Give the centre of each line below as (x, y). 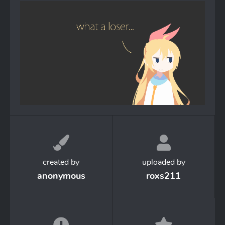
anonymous (61, 176)
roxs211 (163, 176)
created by (61, 162)
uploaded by (163, 162)
